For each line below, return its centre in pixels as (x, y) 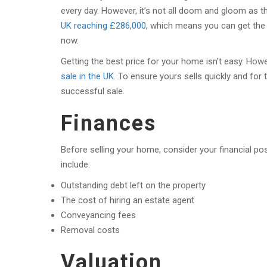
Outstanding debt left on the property (133, 185)
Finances (108, 123)
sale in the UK (87, 76)
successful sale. (93, 91)
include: (75, 164)
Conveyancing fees (98, 215)
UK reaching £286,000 (103, 26)
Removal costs (90, 230)
